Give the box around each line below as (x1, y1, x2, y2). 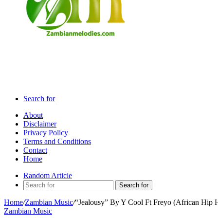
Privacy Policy (23, 128, 68, 137)
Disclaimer (23, 120, 56, 128)
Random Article (23, 171, 72, 180)
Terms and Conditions (23, 137, 91, 145)
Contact (23, 146, 47, 154)
